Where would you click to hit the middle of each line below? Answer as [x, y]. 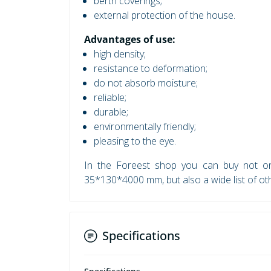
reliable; [110, 98]
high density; [120, 54]
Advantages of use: [130, 40]
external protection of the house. [165, 15]
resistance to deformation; [151, 69]
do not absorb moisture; [146, 83]
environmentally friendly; [145, 127]
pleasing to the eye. [135, 141]
